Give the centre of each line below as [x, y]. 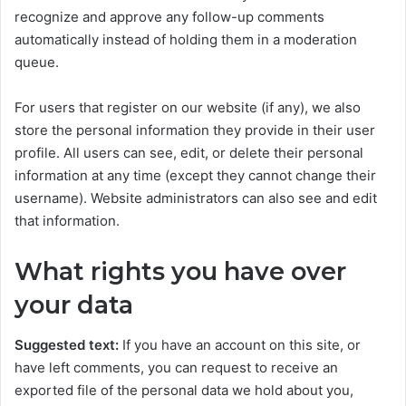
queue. [37, 62]
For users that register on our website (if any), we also [188, 107]
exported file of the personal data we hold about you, [184, 391]
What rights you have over [180, 271]
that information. [67, 220]
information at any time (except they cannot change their [195, 175]
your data [74, 304]
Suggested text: [68, 345]
